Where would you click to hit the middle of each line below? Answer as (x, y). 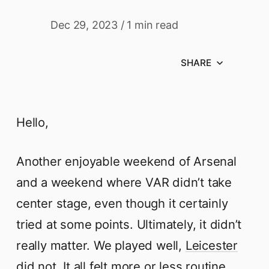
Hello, (32, 122)
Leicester (211, 246)
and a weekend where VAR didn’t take (124, 183)
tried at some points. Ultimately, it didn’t (129, 225)
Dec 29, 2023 (84, 25)
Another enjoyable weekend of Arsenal (126, 162)
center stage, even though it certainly (122, 204)
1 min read (153, 25)
